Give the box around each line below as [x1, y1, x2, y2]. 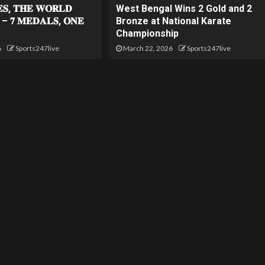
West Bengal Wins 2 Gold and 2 [115, 3, 252, 15]
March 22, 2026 [121, 44, 173, 53]
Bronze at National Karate [115, 15, 231, 27]
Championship [115, 28, 179, 40]
